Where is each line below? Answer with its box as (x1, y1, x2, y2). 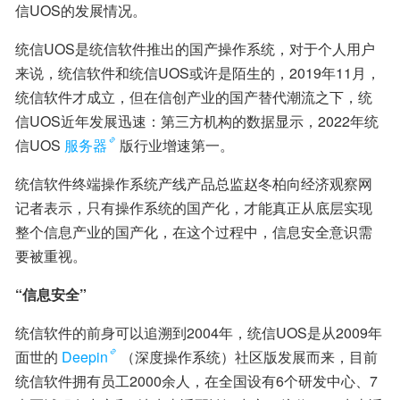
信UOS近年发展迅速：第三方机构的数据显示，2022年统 (15, 111, 379, 131)
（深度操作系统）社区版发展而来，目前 (121, 346, 378, 367)
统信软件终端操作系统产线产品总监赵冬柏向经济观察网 (15, 173, 372, 194)
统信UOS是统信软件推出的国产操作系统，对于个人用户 (15, 38, 375, 59)
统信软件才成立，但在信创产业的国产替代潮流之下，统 (15, 87, 372, 107)
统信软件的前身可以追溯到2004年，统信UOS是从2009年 (15, 322, 382, 343)
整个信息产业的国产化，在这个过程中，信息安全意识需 (15, 221, 372, 242)
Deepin (62, 346, 108, 367)
